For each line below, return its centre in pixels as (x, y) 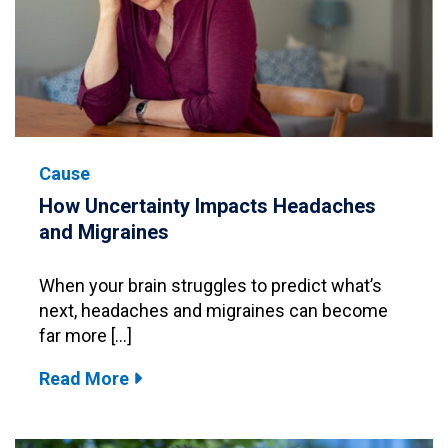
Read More (86, 378)
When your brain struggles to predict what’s (210, 285)
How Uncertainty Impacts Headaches (207, 205)
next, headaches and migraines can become (213, 310)
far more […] (85, 335)
